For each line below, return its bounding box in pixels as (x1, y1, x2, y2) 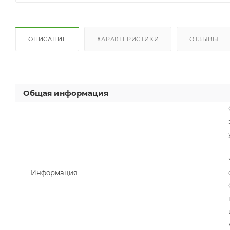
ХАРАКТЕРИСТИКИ (97, 35, 159, 43)
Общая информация (23, 88, 108, 98)
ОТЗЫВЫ (189, 35, 219, 43)
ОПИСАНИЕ (28, 35, 67, 43)
